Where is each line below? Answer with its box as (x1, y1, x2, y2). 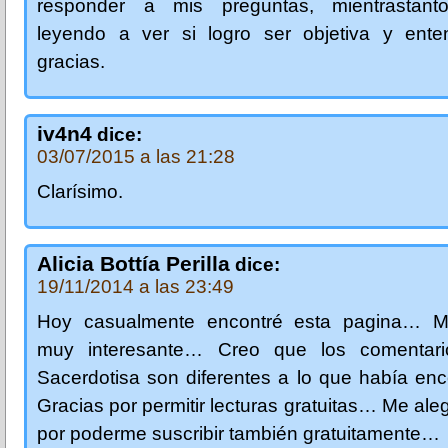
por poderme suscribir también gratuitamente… (37, 422, 440, 444)
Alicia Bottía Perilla (37, 251, 230, 275)
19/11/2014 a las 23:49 (37, 275, 234, 297)
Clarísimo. (37, 180, 123, 202)
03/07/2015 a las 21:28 (37, 145, 235, 167)
